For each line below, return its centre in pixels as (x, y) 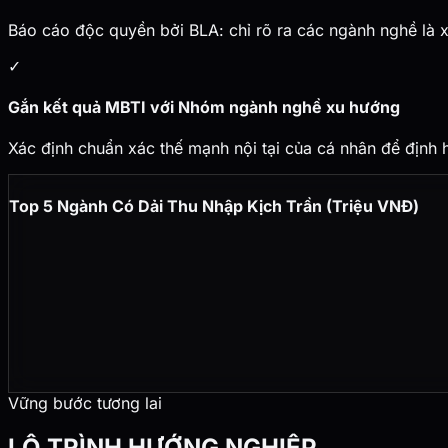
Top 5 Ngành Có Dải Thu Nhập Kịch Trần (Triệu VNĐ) (214, 206)
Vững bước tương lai (85, 402)
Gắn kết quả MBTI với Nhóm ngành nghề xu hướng (204, 106)
